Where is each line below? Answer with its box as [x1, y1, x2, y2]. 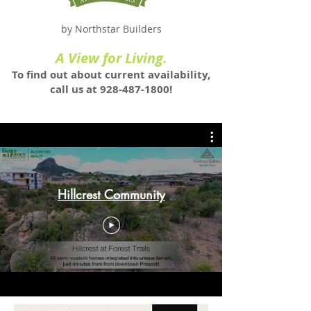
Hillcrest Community [57, 185, 165, 203]
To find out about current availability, [12, 67, 210, 82]
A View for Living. [55, 49, 167, 67]
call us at [50, 82, 100, 96]
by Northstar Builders [60, 22, 162, 35]
